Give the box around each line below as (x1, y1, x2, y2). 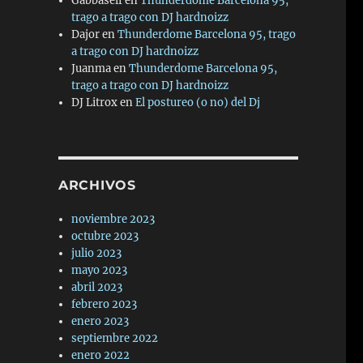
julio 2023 (71, 246, 122, 260)
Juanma (71, 61, 112, 75)
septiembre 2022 (71, 331, 159, 345)
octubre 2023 (71, 228, 139, 243)
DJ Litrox (71, 95, 118, 109)
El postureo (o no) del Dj (135, 95, 261, 109)
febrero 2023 (71, 297, 138, 311)
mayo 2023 (71, 263, 128, 277)
